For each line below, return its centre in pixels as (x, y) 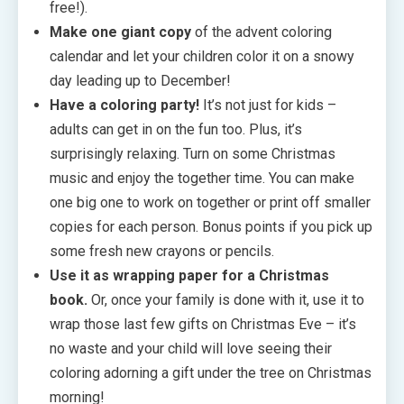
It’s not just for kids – (268, 105)
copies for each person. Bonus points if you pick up (211, 226)
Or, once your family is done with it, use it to (228, 299)
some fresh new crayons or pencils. (162, 251)
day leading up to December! (140, 80)
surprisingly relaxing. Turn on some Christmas (193, 153)
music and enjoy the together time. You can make (202, 178)
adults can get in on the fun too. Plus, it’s (176, 129)
